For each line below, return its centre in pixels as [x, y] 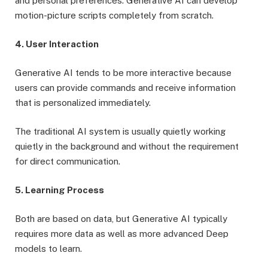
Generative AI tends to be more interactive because [123, 72]
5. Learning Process [60, 190]
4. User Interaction [57, 44]
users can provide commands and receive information [125, 87]
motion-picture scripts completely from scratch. [114, 15]
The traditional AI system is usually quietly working [120, 131]
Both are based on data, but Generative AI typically [121, 219]
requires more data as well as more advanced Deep [122, 234]
